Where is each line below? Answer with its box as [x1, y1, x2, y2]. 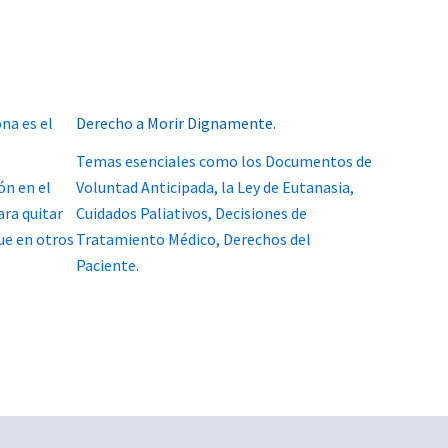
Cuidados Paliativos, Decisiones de [76, 202, 307, 223]
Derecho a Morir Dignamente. [76, 112, 276, 133]
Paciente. [76, 254, 139, 275]
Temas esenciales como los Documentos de [76, 150, 372, 171]
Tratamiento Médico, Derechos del [76, 228, 311, 249]
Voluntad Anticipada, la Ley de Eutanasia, [76, 176, 354, 197]
